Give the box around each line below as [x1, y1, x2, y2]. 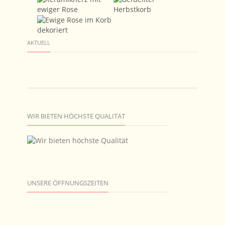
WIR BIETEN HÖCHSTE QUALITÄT [27, 111, 125, 121]
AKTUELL [27, 39, 50, 46]
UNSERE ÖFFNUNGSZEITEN [27, 178, 108, 187]
